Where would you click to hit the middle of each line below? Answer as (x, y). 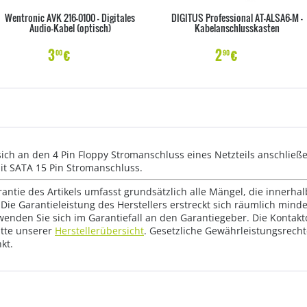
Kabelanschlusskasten (237, 28)
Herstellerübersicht (99, 231)
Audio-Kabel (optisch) (70, 28)
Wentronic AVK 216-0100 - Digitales (70, 17)
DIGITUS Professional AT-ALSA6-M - (237, 17)
